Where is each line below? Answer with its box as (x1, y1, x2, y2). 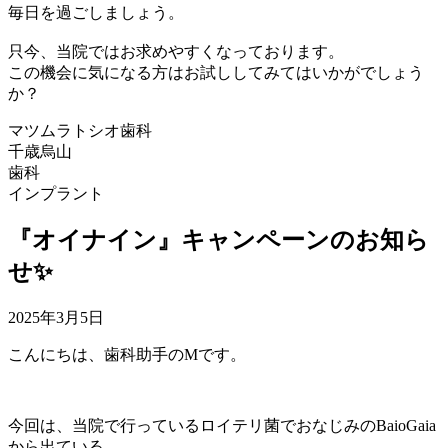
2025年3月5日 (8, 309, 104, 327)
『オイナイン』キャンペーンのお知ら (8, 227, 429, 254)
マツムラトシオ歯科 (8, 121, 152, 139)
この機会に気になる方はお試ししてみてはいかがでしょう (8, 63, 424, 81)
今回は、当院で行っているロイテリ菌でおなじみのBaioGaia (8, 417, 436, 435)
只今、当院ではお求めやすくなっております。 (8, 42, 344, 60)
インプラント (8, 184, 104, 202)
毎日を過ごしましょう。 (8, 3, 184, 21)
